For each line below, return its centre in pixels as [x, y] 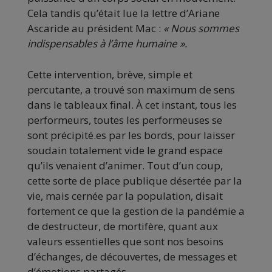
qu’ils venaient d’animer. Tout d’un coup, [125, 166]
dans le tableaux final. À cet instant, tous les [132, 105]
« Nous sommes [201, 29]
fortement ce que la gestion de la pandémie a [136, 211]
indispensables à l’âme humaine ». [107, 44]
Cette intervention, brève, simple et [110, 75]
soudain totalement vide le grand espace [125, 151]
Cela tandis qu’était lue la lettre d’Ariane [124, 13]
